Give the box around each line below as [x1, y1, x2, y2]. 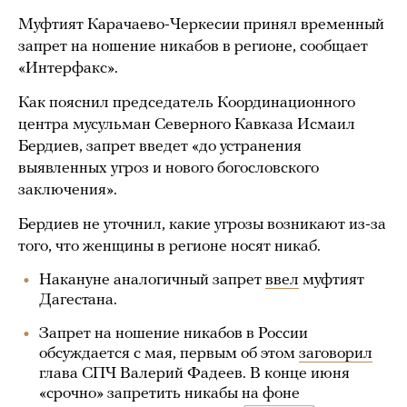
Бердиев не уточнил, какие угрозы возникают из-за [18, 216, 386, 233]
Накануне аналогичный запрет [39, 272, 265, 289]
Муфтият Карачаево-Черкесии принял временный [18, 16, 384, 34]
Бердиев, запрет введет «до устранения [18, 138, 302, 155]
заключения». [18, 182, 117, 199]
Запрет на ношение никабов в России [39, 325, 308, 342]
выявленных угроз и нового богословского [18, 160, 319, 177]
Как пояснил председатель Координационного [18, 94, 355, 112]
